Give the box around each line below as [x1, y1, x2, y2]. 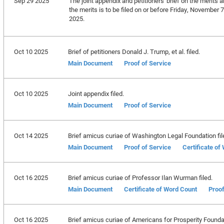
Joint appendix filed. [67, 89, 124, 98]
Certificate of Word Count [123, 184, 197, 193]
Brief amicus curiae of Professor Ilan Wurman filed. [67, 173, 212, 182]
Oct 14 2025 [13, 131, 48, 140]
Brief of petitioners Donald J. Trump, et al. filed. [67, 47, 200, 56]
